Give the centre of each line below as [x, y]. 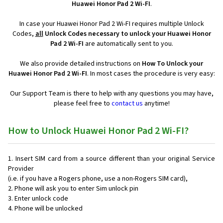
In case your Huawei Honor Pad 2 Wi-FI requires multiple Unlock [111, 24]
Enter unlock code [41, 199]
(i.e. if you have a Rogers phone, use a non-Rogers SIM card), [98, 179]
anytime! [156, 104]
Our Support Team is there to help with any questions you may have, [111, 94]
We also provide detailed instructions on [81, 64]
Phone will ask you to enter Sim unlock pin [76, 189]
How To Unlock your [172, 64]
